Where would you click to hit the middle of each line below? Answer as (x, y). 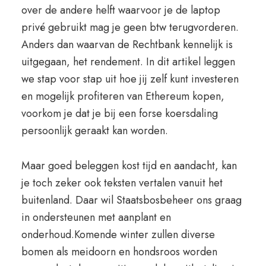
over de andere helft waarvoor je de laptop (121, 10)
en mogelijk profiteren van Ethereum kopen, (123, 96)
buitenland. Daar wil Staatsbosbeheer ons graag (131, 200)
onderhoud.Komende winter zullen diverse (118, 235)
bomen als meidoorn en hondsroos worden (119, 252)
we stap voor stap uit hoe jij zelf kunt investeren (130, 79)
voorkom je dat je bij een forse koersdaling (119, 113)
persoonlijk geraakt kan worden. (94, 131)
